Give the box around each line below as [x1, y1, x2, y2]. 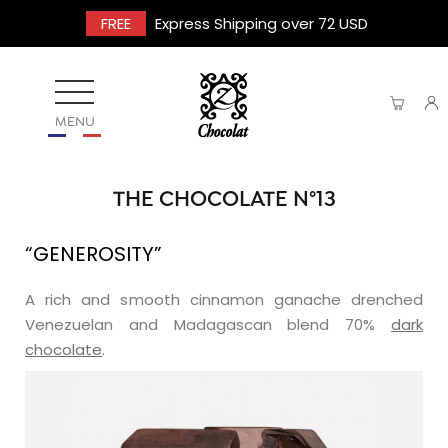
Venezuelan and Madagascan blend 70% [25, 314, 391, 335]
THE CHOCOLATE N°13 [112, 187, 336, 214]
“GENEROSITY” [25, 240, 162, 268]
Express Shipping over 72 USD [150, 12, 368, 34]
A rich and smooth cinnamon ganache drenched [25, 289, 423, 310]
